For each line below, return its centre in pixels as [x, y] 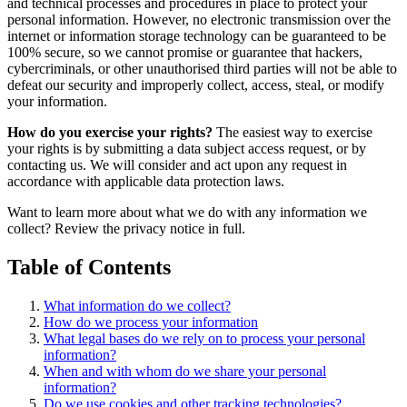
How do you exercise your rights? [110, 133]
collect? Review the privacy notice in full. [126, 229]
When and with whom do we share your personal [185, 372]
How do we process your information [151, 323]
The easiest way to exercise [293, 133]
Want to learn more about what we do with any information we [187, 213]
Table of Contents [89, 268]
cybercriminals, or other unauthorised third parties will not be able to [202, 69]
